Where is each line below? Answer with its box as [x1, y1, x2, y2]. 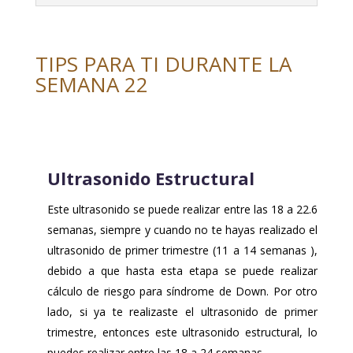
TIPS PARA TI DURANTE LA [35, 49, 292, 78]
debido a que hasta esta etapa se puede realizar [46, 262, 318, 278]
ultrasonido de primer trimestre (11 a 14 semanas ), [46, 242, 318, 258]
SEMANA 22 [35, 69, 148, 98]
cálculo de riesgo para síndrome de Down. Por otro [46, 283, 318, 299]
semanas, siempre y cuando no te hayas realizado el [46, 221, 318, 237]
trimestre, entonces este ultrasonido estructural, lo [46, 324, 318, 340]
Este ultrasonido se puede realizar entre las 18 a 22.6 [46, 201, 318, 217]
